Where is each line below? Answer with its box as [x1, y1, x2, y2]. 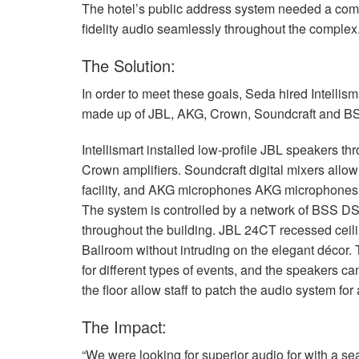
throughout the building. [82, 220, 219, 239]
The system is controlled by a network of [82, 200, 312, 219]
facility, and [82, 179, 148, 199]
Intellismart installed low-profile [82, 139, 260, 159]
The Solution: [82, 53, 175, 77]
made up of [82, 103, 148, 123]
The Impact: [82, 314, 167, 338]
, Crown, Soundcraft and [204, 103, 344, 123]
